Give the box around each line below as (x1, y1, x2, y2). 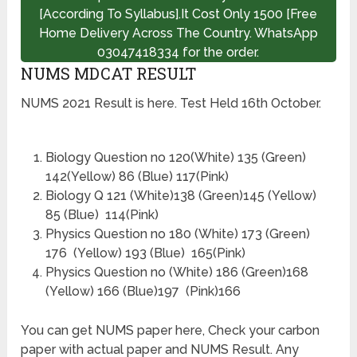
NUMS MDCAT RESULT (21, 63, 197, 84)
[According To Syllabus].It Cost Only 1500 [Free (39, 6, 318, 22)
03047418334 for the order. (97, 45, 260, 61)
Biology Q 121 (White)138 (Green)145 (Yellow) (45, 188, 320, 204)
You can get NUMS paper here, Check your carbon (21, 323, 320, 339)
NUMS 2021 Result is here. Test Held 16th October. (21, 96, 322, 112)
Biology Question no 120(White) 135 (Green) (45, 150, 306, 166)
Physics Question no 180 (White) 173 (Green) (45, 226, 310, 242)
